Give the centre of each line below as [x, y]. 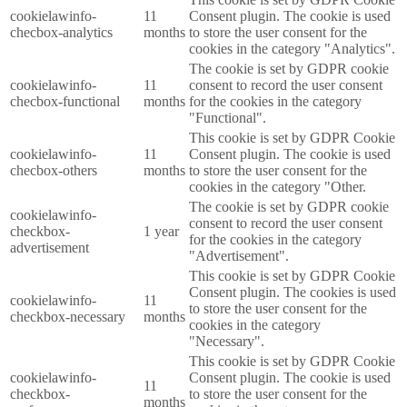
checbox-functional [65, 102]
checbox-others [54, 171]
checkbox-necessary [68, 317]
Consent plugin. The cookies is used [293, 293]
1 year [161, 232]
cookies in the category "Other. [278, 187]
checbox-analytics [61, 33]
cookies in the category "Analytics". [292, 49]
